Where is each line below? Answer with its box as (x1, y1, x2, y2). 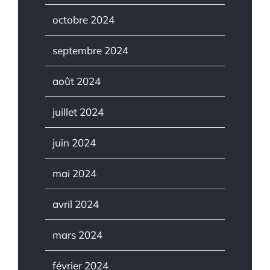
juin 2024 (52, 136, 96, 149)
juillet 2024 (52, 105, 104, 118)
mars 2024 (52, 228, 102, 241)
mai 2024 (52, 166, 96, 180)
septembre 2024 (52, 43, 128, 57)
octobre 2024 (52, 13, 115, 26)
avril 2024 (52, 197, 99, 210)
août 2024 (52, 74, 101, 87)
